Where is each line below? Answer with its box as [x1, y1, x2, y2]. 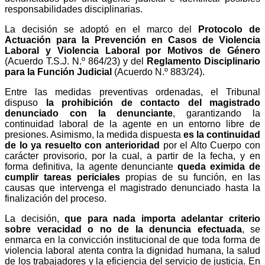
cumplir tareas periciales [5, 172, 120, 182]
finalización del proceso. [5, 193, 106, 203]
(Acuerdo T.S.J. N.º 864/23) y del [5, 56, 147, 66]
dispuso [5, 97, 46, 108]
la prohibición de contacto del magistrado [46, 97, 260, 108]
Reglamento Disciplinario [147, 56, 260, 66]
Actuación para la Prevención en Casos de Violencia [5, 34, 260, 45]
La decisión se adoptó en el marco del [5, 24, 199, 34]
